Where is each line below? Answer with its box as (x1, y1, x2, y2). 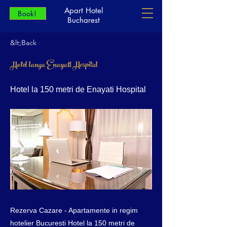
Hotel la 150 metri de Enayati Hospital (10, 85, 146, 94)
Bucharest (67, 15, 100, 25)
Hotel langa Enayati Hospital (10, 57, 98, 74)
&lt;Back (10, 38, 36, 47)
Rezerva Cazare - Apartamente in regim (10, 206, 138, 214)
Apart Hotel (64, 6, 103, 15)
